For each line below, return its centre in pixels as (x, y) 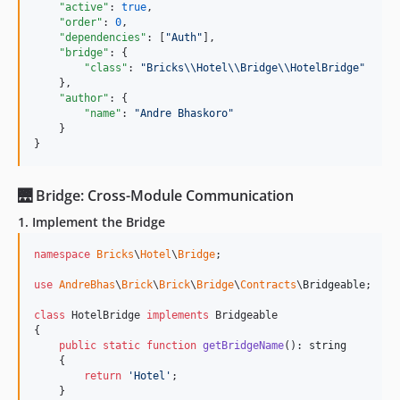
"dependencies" (103, 37)
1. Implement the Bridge (92, 222)
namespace (62, 254)
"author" (84, 98)
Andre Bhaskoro (184, 113)
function (171, 346)
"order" (81, 22)
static (121, 346)
